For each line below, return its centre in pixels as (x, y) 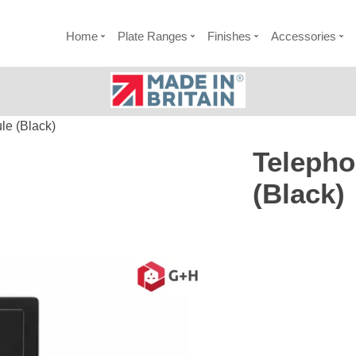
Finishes (229, 36)
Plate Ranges (152, 36)
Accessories (303, 36)
